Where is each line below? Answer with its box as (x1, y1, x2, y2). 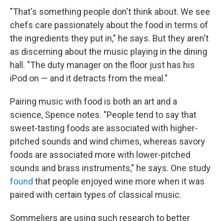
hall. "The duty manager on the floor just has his (10, 59, 195, 70)
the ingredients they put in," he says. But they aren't (10, 33, 209, 43)
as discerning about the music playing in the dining (10, 46, 207, 57)
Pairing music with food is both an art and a (10, 96, 177, 107)
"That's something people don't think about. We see (10, 6, 210, 17)
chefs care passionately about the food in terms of (10, 19, 208, 30)
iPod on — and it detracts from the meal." (10, 73, 168, 83)
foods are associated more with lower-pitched (10, 149, 190, 160)
